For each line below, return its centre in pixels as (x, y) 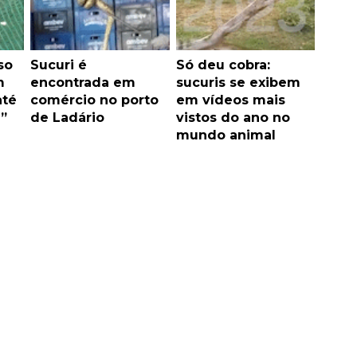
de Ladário (67, 118)
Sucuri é (59, 65)
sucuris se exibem (238, 83)
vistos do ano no (233, 118)
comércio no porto (94, 100)
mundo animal (226, 135)
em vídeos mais (230, 100)
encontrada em (83, 83)
